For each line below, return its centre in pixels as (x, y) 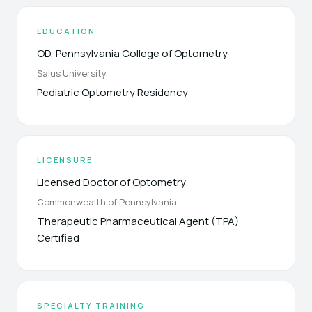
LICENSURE (65, 160)
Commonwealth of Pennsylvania (107, 202)
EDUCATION (66, 31)
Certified (58, 238)
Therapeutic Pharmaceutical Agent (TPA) (138, 221)
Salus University (72, 73)
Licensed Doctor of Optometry (111, 182)
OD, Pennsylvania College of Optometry (132, 53)
